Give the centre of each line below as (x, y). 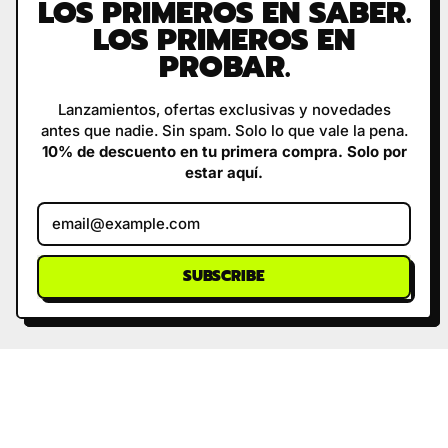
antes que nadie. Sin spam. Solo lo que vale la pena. (224, 131)
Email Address (274, 212)
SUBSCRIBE (224, 276)
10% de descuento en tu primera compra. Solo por (224, 152)
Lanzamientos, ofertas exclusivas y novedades (224, 110)
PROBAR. (224, 66)
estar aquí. (224, 173)
